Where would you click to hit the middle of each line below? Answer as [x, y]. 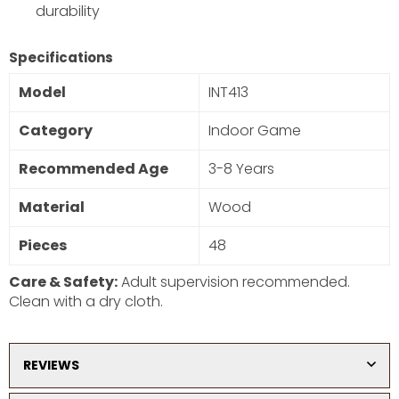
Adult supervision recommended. [234, 281]
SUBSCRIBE [199, 28]
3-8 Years [241, 169]
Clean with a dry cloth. [86, 301]
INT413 [228, 92]
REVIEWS [51, 365]
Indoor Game [255, 130]
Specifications [61, 57]
